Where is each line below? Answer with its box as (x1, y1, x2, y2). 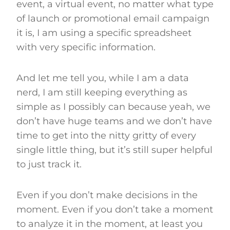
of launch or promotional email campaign (16, 12, 209, 24)
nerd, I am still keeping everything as (16, 86, 187, 98)
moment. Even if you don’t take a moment (16, 203, 213, 215)
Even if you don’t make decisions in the (16, 189, 198, 201)
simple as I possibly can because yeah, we (16, 101, 210, 112)
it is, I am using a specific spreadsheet (16, 27, 191, 39)
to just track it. (16, 158, 82, 170)
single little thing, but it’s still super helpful (16, 144, 213, 156)
